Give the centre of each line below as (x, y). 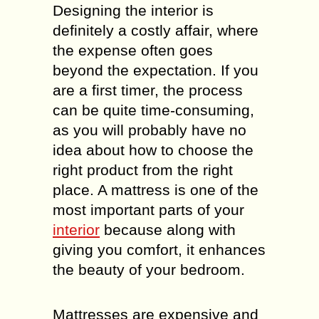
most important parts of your (148, 210)
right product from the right (143, 170)
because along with (168, 230)
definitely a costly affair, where (156, 30)
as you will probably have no (150, 130)
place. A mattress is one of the (156, 190)
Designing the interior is (133, 10)
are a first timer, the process (148, 90)
